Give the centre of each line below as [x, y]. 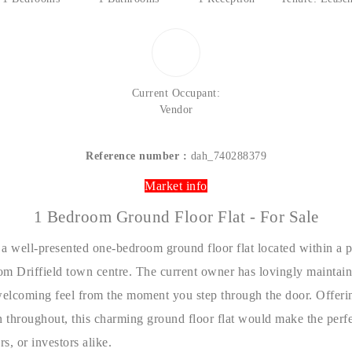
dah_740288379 [227, 156]
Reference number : [136, 156]
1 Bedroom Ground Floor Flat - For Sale [176, 217]
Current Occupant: [176, 93]
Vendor [176, 110]
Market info [176, 186]
